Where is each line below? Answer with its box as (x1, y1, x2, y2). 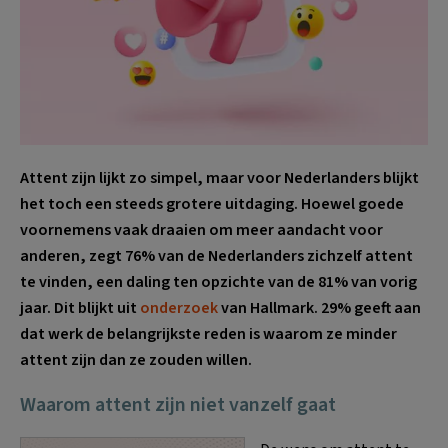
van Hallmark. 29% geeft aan (218, 296, 421, 319)
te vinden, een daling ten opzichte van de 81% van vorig (20, 270, 417, 293)
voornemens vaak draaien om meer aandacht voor (20, 218, 383, 241)
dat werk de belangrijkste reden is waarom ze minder (20, 322, 397, 345)
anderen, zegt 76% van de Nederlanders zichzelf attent (20, 244, 413, 267)
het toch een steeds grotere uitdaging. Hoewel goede (20, 192, 404, 215)
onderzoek (140, 296, 218, 319)
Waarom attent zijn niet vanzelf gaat (20, 390, 336, 419)
